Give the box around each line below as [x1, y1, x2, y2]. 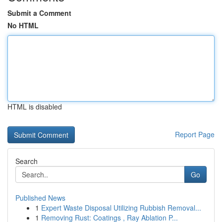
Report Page [175, 129, 215, 139]
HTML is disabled [7, 102, 62, 111]
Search [15, 156, 38, 166]
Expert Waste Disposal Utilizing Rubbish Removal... [41, 203, 201, 213]
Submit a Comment [7, 8, 71, 18]
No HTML [7, 20, 39, 30]
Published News [15, 193, 65, 203]
